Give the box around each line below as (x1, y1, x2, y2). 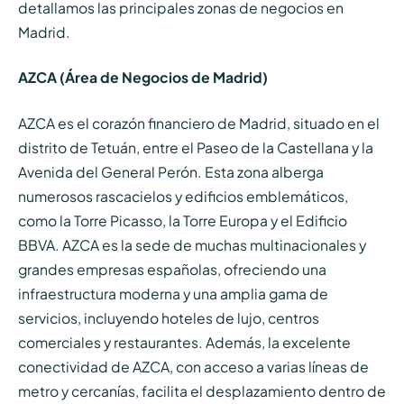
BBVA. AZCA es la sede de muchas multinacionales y (17, 235, 366, 253)
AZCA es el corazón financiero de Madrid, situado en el (17, 114, 380, 132)
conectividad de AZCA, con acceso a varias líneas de (17, 357, 369, 375)
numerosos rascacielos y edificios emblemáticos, (17, 187, 348, 205)
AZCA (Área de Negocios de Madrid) (17, 69, 268, 87)
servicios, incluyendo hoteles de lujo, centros (17, 308, 319, 326)
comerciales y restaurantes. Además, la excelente (17, 333, 351, 351)
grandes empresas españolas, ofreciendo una (17, 260, 326, 278)
